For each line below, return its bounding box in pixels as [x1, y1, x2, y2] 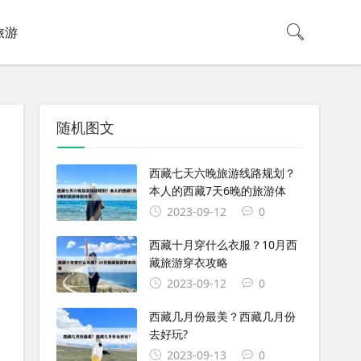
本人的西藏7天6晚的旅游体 [148, 183, 286, 198]
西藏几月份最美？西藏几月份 [148, 308, 296, 324]
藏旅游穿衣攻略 [148, 254, 228, 270]
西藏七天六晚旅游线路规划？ [148, 165, 296, 180]
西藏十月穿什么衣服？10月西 [148, 236, 297, 252]
